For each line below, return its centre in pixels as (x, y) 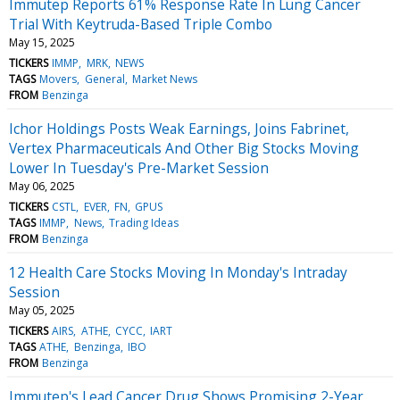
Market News (164, 79)
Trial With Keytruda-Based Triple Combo (141, 24)
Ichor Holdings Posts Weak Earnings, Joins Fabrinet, (179, 128)
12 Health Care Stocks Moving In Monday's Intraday (178, 272)
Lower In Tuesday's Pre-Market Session (139, 167)
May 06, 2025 (42, 186)
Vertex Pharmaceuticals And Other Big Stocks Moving (184, 148)
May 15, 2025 (42, 42)
